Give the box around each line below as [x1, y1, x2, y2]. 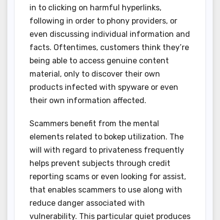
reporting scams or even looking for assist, [29, 172, 186, 182]
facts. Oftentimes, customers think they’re [29, 43, 189, 53]
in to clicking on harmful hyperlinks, [29, 3, 162, 13]
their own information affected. [29, 96, 146, 106]
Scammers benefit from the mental [29, 119, 159, 129]
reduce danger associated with [29, 198, 145, 208]
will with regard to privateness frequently [29, 145, 184, 155]
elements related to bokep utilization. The [29, 132, 184, 142]
